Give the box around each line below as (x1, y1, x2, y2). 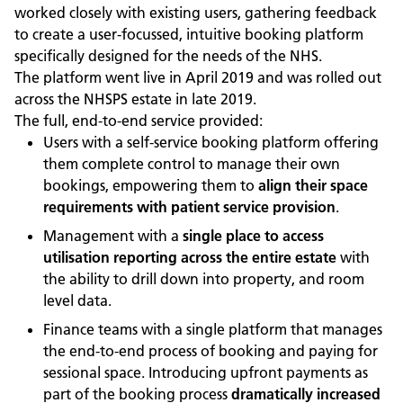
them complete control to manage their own (43, 155, 340, 173)
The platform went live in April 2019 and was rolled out (14, 68, 381, 86)
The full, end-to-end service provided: (14, 112, 263, 130)
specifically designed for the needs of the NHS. (14, 47, 322, 65)
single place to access (183, 227, 324, 245)
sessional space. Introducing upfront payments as (43, 363, 368, 381)
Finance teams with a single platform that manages (43, 320, 382, 338)
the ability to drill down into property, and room (43, 270, 364, 288)
